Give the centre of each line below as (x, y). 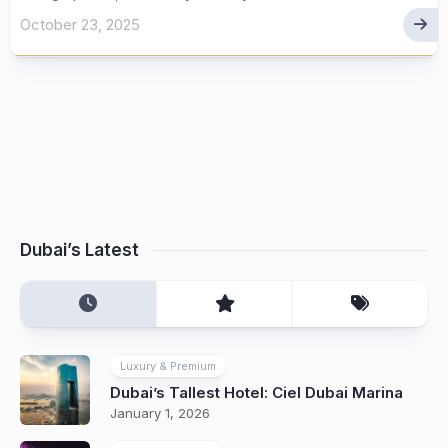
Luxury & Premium (168, 366)
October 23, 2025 (80, 24)
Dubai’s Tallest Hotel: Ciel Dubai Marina (256, 392)
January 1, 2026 (160, 413)
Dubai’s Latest (79, 250)
